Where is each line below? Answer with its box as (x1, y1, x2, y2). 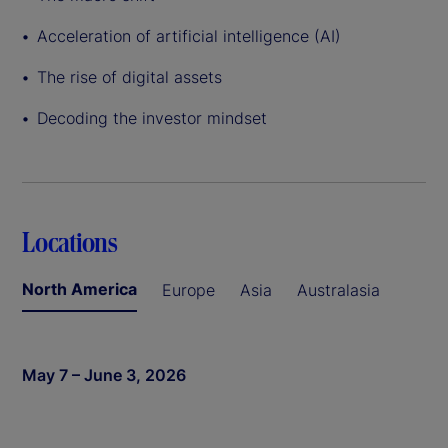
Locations (22, 224, 118, 259)
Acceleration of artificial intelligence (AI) (37, 26, 341, 47)
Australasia (297, 280, 380, 301)
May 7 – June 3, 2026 (22, 365, 186, 386)
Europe (162, 280, 215, 301)
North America (22, 279, 137, 300)
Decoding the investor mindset (37, 108, 267, 129)
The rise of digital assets (37, 67, 222, 88)
